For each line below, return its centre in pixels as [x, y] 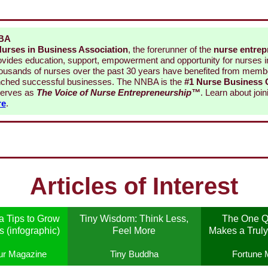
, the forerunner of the [170, 50]
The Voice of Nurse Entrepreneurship [114, 93]
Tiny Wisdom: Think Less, [134, 219]
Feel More [134, 231]
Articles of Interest [134, 186]
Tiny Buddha [134, 254]
